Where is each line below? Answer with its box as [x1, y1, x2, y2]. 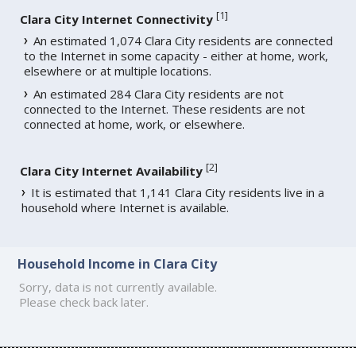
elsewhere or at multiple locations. [24, 62, 212, 79]
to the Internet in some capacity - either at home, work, [24, 47, 329, 64]
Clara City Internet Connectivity [20, 10, 214, 27]
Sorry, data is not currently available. [19, 279, 218, 296]
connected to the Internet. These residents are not [24, 100, 306, 117]
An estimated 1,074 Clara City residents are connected [33, 32, 334, 48]
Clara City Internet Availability [20, 162, 203, 179]
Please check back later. [19, 294, 149, 311]
